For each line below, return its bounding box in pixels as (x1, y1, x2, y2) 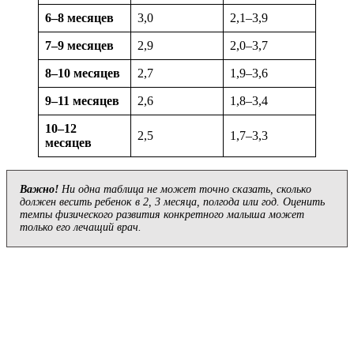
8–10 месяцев (45, 66, 120, 81)
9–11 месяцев (45, 94, 119, 108)
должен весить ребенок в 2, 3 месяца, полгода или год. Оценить (20, 196, 325, 209)
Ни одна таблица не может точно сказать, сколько (58, 183, 311, 196)
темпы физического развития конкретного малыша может (20, 209, 304, 221)
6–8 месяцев (45, 11, 114, 25)
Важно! (20, 183, 58, 196)
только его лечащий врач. (20, 221, 141, 234)
